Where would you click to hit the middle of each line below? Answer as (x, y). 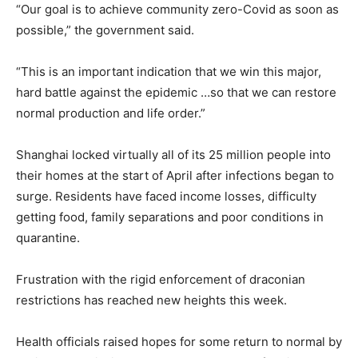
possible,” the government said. (105, 30)
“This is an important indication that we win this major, (169, 71)
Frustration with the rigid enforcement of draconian (161, 279)
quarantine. (48, 237)
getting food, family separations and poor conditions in (170, 217)
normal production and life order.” (111, 113)
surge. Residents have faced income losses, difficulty (166, 196)
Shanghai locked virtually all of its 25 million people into (173, 154)
